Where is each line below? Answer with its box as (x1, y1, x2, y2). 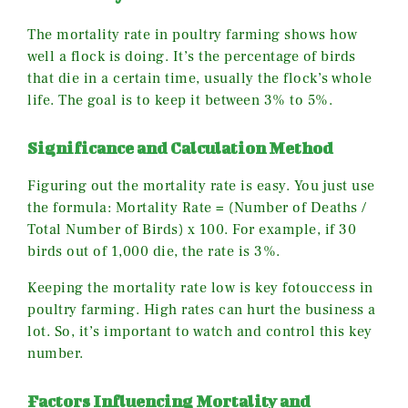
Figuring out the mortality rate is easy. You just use (27, 177, 375, 196)
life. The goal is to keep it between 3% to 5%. (27, 91, 332, 110)
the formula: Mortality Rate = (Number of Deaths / (27, 199, 367, 218)
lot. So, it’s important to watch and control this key (27, 322, 372, 342)
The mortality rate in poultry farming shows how (27, 25, 358, 45)
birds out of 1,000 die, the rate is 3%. (27, 242, 280, 261)
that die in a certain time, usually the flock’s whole (27, 69, 372, 88)
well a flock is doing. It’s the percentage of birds (27, 47, 356, 66)
